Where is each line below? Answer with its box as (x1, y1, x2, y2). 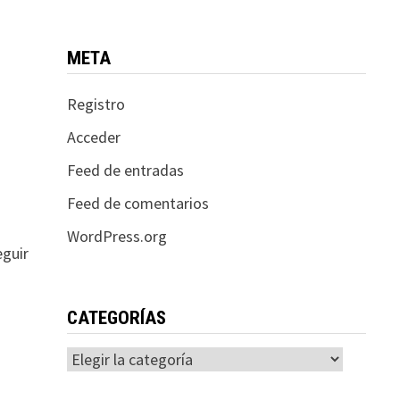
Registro (66, 93, 125, 114)
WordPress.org (66, 225, 167, 246)
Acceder (66, 126, 121, 147)
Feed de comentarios (66, 192, 209, 213)
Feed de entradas (66, 159, 184, 180)
